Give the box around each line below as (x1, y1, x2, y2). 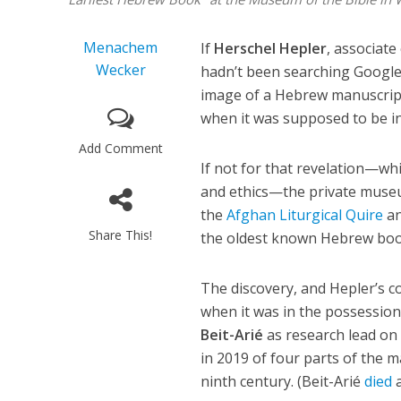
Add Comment (78, 140, 163, 158)
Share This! (89, 226, 153, 244)
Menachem (83, 38, 158, 58)
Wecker (95, 60, 146, 81)
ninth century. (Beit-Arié (200, 371, 365, 392)
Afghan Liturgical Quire (226, 205, 384, 226)
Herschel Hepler (214, 38, 328, 59)
